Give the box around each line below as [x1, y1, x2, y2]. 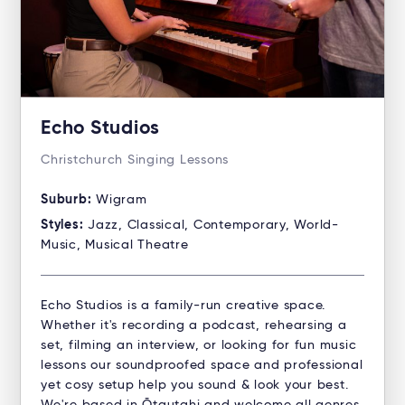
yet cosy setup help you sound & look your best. [41, 379, 349, 392]
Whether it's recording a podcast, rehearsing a [41, 319, 347, 333]
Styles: [41, 219, 88, 232]
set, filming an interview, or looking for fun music [41, 339, 357, 353]
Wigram [96, 193, 147, 207]
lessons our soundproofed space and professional [41, 359, 363, 372]
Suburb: [41, 193, 96, 207]
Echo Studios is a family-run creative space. [41, 299, 325, 313]
